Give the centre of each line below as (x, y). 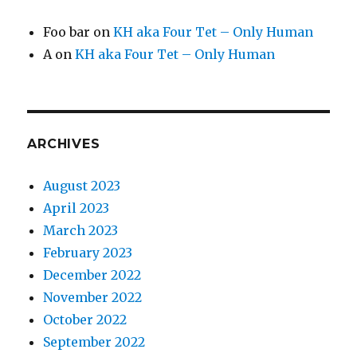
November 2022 (93, 298)
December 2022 (92, 275)
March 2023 (81, 231)
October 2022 (85, 320)
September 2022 (94, 342)
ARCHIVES (64, 144)
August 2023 (82, 186)
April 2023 (76, 208)
